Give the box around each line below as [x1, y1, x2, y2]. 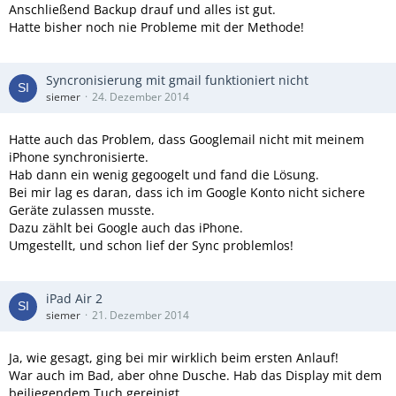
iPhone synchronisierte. [9, 148, 148, 165]
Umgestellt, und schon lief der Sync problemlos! [9, 237, 293, 254]
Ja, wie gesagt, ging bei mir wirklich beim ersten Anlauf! [9, 349, 339, 366]
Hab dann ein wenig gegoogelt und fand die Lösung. [9, 166, 319, 183]
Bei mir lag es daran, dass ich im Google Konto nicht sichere [9, 184, 365, 201]
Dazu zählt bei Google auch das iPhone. [9, 219, 243, 236]
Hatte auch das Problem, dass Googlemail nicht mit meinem [9, 131, 364, 148]
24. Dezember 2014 [92, 89, 189, 104]
